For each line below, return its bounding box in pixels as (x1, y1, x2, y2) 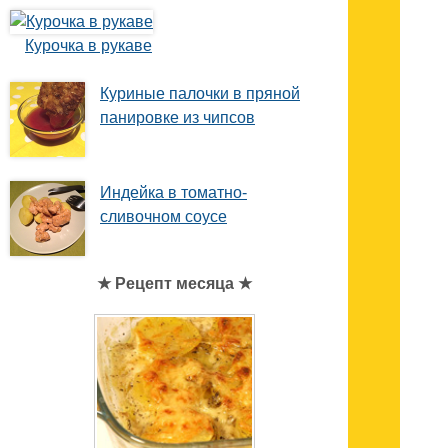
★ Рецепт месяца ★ (96, 275, 252, 293)
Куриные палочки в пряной (100, 85, 300, 103)
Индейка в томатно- (100, 184, 247, 202)
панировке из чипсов (100, 109, 255, 127)
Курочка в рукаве (25, 37, 152, 55)
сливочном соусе (100, 208, 227, 226)
